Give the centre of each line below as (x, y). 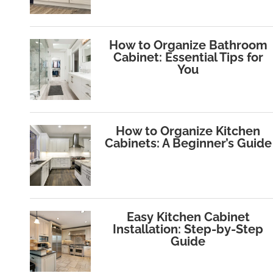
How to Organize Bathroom (188, 45)
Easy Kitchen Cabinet (188, 217)
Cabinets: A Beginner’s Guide (188, 144)
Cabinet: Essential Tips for (188, 58)
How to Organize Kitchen (188, 131)
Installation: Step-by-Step (188, 229)
